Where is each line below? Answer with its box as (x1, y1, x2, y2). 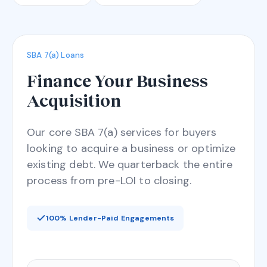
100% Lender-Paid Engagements (46, 213, 175, 223)
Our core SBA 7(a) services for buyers (27, 125, 216, 139)
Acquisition (27, 89, 121, 110)
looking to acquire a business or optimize (27, 141, 236, 156)
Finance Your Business (27, 70, 208, 91)
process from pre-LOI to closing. (27, 173, 192, 188)
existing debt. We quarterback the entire (27, 157, 233, 172)
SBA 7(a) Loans (27, 49, 85, 60)
